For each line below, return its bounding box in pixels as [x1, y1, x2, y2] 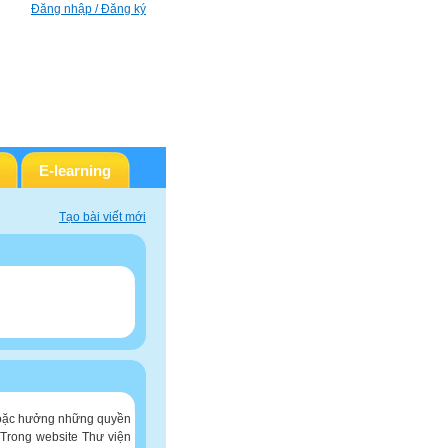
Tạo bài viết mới [59, 210, 146, 224]
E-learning [39, 162, 111, 179]
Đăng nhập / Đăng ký [31, 2, 146, 16]
